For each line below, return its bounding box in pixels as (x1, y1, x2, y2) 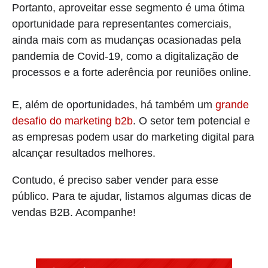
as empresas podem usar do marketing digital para (12, 131, 254, 144)
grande (215, 99, 249, 111)
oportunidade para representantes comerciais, (12, 18, 232, 31)
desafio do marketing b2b (12, 115, 133, 127)
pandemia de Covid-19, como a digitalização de (12, 50, 239, 63)
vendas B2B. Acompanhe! (12, 206, 136, 219)
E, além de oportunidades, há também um (12, 99, 215, 111)
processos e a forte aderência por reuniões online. (12, 66, 251, 79)
